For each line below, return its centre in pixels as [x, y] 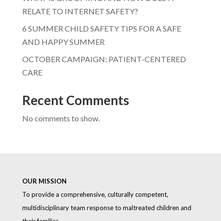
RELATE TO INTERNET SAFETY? [80, 11]
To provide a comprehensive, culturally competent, [95, 194]
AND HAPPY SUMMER [63, 41]
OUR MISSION [44, 181]
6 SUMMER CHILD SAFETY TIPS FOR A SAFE [101, 28]
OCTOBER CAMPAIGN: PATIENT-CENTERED [104, 59]
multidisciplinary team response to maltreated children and [107, 207]
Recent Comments [75, 100]
